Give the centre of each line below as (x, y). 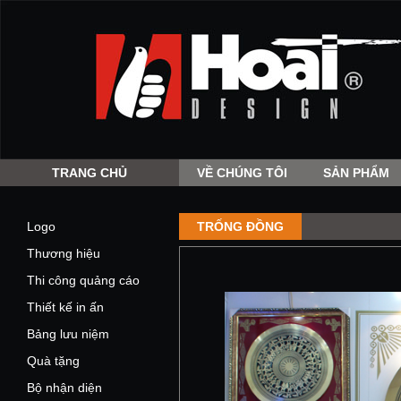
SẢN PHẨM (356, 173)
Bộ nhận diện (64, 388)
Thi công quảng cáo (83, 280)
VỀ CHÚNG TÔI (242, 173)
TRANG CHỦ (90, 173)
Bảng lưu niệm (68, 334)
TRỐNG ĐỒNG (240, 226)
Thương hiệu (64, 253)
